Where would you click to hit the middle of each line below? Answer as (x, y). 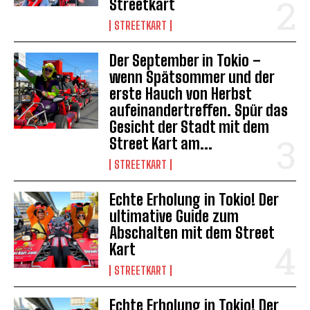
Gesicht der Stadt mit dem (190, 127)
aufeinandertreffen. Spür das (199, 111)
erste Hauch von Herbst (181, 94)
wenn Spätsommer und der (192, 77)
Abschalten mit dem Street (192, 233)
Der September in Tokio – (185, 61)
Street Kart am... (161, 144)
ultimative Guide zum (174, 217)
